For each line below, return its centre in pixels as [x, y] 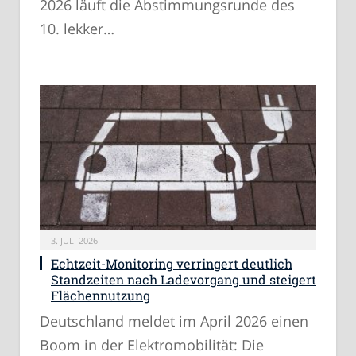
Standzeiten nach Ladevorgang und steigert [184, 280]
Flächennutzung [101, 296]
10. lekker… [77, 28]
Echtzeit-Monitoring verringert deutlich [172, 264]
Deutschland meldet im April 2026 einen [174, 321]
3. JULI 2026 [74, 241]
